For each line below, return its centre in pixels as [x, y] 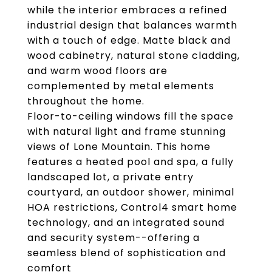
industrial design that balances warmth [132, 25]
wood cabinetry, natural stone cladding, [134, 56]
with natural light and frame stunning [127, 131]
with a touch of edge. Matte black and [129, 40]
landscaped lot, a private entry [110, 177]
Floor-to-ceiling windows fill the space [131, 116]
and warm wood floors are [97, 71]
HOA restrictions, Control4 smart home [132, 207]
